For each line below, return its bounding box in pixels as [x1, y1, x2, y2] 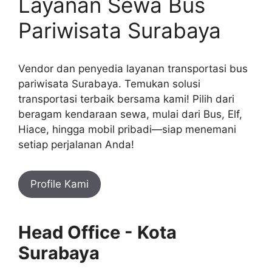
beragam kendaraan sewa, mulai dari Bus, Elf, [18, 107, 242, 120]
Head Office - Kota [18, 221, 177, 243]
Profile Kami [30, 177, 89, 190]
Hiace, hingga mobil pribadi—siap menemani [18, 123, 236, 135]
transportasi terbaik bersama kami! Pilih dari [18, 92, 234, 105]
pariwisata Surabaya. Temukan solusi [18, 77, 200, 90]
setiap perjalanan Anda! [18, 138, 134, 151]
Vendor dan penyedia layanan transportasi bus [18, 62, 248, 75]
